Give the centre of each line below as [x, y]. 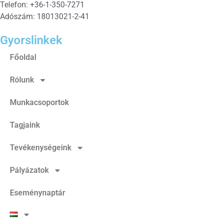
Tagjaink [25, 125]
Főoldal [23, 57]
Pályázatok [29, 170]
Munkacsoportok [39, 102]
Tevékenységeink [41, 147]
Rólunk [22, 80]
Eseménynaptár [38, 192]
